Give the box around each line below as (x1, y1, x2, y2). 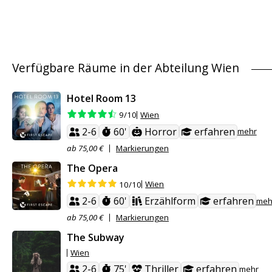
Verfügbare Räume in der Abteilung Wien (12, 59, 239, 76)
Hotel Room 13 (67, 92, 136, 106)
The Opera (67, 161, 118, 175)
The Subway (67, 231, 124, 245)
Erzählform (144, 194, 195, 208)
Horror (144, 124, 177, 138)
